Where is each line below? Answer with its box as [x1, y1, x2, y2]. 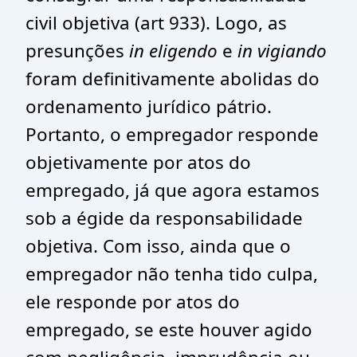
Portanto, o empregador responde [25, 122, 319, 147]
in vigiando [237, 38, 327, 63]
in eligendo [129, 38, 218, 63]
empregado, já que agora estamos [25, 178, 320, 202]
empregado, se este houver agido [25, 317, 312, 342]
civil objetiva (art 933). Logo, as [25, 10, 287, 35]
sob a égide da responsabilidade [25, 206, 303, 230]
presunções [25, 38, 129, 63]
